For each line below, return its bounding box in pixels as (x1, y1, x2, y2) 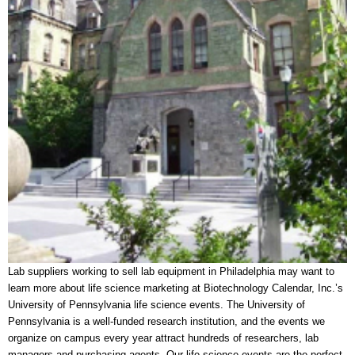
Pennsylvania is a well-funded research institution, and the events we (8, 315, 325, 327)
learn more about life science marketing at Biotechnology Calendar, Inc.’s (8, 281, 343, 294)
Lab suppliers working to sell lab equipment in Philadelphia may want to (8, 265, 334, 277)
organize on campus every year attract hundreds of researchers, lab (8, 331, 319, 344)
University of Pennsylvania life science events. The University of (8, 298, 305, 311)
